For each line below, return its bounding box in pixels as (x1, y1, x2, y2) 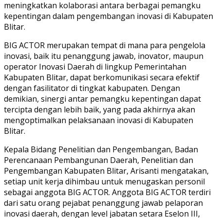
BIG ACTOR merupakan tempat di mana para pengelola (4, 39, 205, 51)
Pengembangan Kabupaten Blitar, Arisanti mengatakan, (4, 165, 209, 176)
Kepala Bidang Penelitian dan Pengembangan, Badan (4, 144, 198, 155)
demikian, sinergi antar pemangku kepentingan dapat (4, 93, 201, 104)
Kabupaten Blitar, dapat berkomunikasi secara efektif (4, 72, 200, 83)
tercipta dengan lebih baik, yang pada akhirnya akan (4, 104, 195, 115)
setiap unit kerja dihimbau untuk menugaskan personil (4, 176, 205, 187)
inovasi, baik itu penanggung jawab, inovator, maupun (4, 50, 203, 61)
